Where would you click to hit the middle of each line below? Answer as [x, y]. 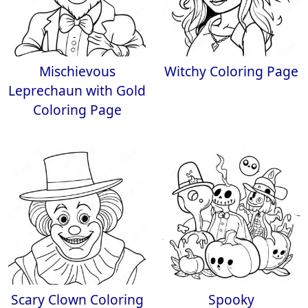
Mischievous [77, 71]
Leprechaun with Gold [77, 90]
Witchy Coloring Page [231, 71]
